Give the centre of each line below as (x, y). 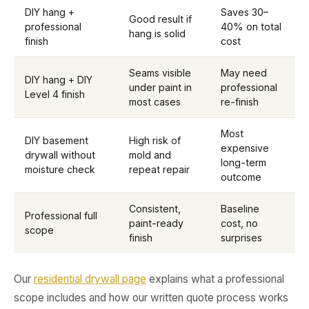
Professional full (61, 216)
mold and (150, 155)
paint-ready (156, 223)
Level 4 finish (55, 94)
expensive (245, 148)
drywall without (60, 155)
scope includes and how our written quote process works (151, 298)
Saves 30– (245, 12)
